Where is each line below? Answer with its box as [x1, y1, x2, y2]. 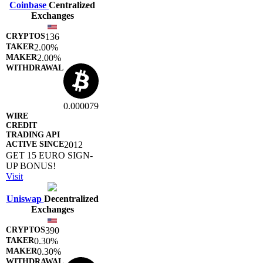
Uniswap [6, 193, 44, 204]
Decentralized [43, 193, 99, 204]
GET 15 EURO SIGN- [6, 150, 93, 160]
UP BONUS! [6, 160, 56, 171]
